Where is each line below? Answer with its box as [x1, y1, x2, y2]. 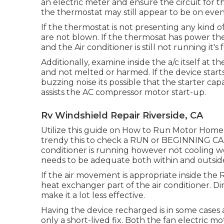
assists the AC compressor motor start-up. [41, 87, 206, 97]
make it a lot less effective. [41, 190, 145, 200]
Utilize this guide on [41, 125, 122, 135]
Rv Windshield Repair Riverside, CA [41, 110, 203, 121]
